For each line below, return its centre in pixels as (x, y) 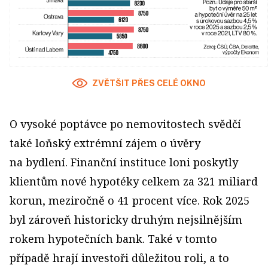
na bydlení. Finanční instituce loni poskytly (124, 162)
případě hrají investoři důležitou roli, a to (119, 258)
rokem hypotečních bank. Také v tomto (113, 238)
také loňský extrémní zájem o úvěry (105, 143)
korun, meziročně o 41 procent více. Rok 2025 (130, 200)
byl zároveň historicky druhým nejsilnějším (126, 219)
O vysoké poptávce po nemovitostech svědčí (125, 124)
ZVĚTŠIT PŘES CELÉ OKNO (149, 83)
